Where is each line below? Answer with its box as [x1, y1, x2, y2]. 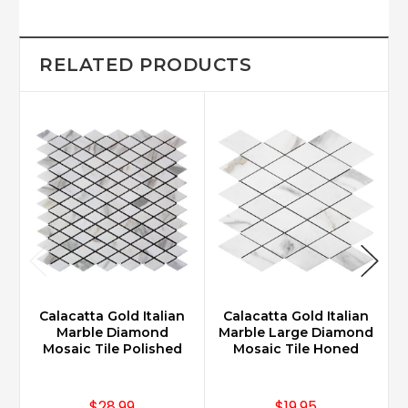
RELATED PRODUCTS [39, 53, 251, 76]
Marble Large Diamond [219, 323, 373, 341]
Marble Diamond [56, 323, 168, 341]
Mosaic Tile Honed [233, 340, 359, 357]
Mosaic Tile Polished [42, 340, 182, 357]
